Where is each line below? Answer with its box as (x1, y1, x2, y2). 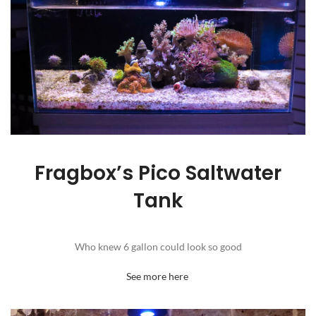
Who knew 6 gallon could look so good (74, 241, 242, 253)
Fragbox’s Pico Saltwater (35, 159, 281, 188)
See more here (126, 270, 190, 283)
